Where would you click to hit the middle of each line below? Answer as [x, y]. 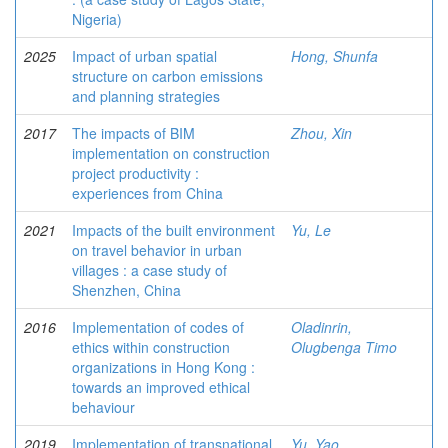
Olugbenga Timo [344, 347]
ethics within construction [151, 347]
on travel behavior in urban [157, 250]
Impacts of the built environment [173, 230]
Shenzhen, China [126, 290]
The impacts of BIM [133, 133]
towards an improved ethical [161, 387]
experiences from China [147, 193]
